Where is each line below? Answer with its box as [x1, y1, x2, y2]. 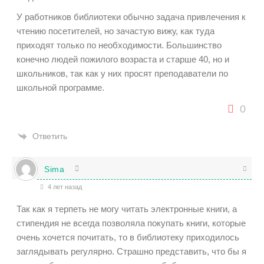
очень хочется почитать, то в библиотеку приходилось [16, 232, 239, 243]
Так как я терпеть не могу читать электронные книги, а [16, 204, 237, 214]
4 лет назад [46, 183, 82, 191]
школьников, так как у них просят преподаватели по [16, 68, 228, 79]
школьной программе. [16, 82, 104, 93]
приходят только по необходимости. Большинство [16, 40, 222, 51]
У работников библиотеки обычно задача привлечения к [16, 12, 246, 22]
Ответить [32, 131, 67, 141]
